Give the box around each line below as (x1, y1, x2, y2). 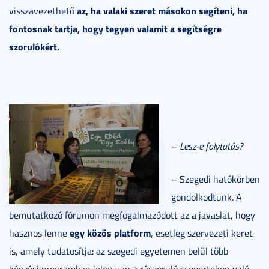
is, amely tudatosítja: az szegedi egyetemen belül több (9, 244, 228, 258)
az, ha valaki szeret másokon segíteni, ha (77, 3, 247, 17)
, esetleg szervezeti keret (151, 226, 253, 240)
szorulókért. (9, 39, 59, 53)
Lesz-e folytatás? (180, 139, 243, 153)
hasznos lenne (9, 226, 70, 240)
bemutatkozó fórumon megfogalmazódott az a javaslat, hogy (9, 208, 255, 222)
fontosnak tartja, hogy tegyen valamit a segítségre (9, 21, 222, 35)
